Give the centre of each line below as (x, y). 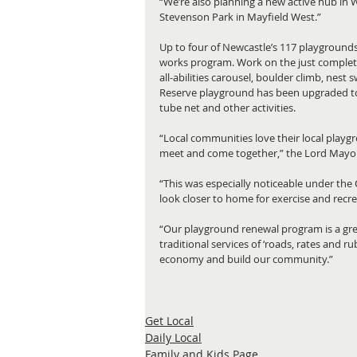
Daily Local (173, 337)
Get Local (169, 320)
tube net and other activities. (228, 107)
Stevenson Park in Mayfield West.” (240, 16)
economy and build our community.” (246, 259)
